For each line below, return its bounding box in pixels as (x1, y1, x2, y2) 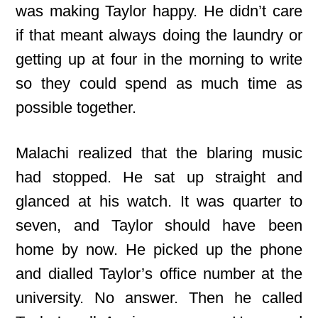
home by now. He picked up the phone (16, 241, 302, 258)
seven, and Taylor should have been (16, 216, 302, 234)
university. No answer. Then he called (16, 289, 302, 307)
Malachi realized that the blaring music (16, 144, 302, 162)
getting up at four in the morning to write (16, 50, 302, 68)
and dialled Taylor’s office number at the (16, 265, 302, 283)
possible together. (16, 99, 137, 116)
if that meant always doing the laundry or (16, 26, 302, 44)
